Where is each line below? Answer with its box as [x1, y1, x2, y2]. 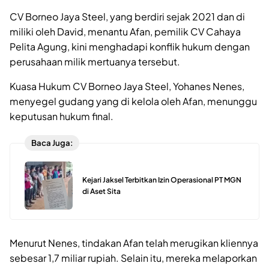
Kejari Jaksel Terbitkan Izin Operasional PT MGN [82, 175, 241, 185]
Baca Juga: [31, 138, 73, 148]
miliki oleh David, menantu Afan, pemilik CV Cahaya [10, 25, 241, 38]
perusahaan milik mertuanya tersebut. [10, 55, 180, 68]
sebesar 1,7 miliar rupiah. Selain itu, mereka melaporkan [10, 251, 257, 264]
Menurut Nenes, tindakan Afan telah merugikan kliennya [10, 236, 258, 249]
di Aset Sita [82, 187, 121, 196]
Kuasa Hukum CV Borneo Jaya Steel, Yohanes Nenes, [10, 79, 244, 92]
